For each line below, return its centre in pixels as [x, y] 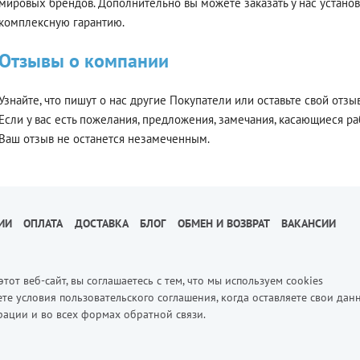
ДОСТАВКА [101, 224]
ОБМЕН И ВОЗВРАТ [223, 224]
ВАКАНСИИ [309, 224]
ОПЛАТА [43, 224]
